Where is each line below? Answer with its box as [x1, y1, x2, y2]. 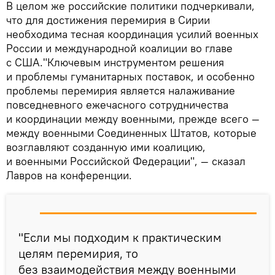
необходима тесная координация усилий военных [6, 26, 258, 41]
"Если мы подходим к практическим [18, 229, 222, 245]
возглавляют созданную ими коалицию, [6, 139, 206, 154]
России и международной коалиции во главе [6, 41, 233, 55]
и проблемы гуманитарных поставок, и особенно [6, 69, 255, 83]
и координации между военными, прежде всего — [6, 111, 260, 126]
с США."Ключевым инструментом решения [6, 55, 224, 69]
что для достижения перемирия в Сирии [6, 12, 210, 27]
